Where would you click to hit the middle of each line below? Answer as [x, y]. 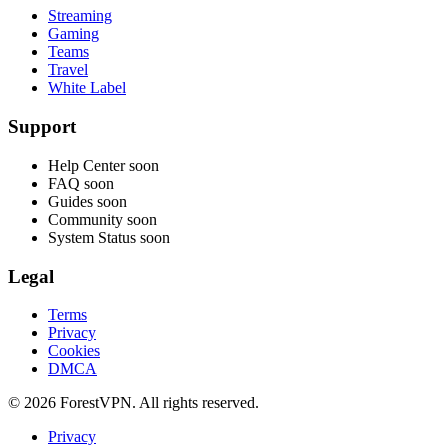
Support [42, 127]
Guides [70, 201]
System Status [92, 237]
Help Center [86, 165]
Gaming [73, 34]
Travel [68, 70]
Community [85, 219]
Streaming [80, 16]
